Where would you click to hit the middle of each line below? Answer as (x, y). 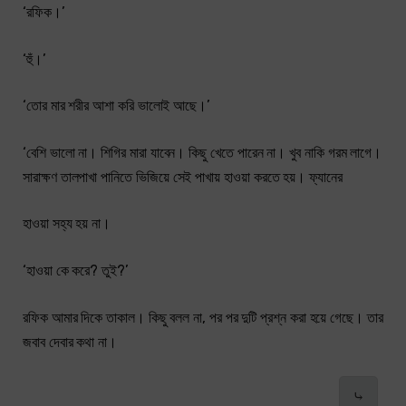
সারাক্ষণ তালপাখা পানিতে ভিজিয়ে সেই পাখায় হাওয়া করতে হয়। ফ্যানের (183, 177)
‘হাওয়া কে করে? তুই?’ (76, 271)
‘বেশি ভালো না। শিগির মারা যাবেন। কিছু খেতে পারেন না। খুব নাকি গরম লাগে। (203, 152)
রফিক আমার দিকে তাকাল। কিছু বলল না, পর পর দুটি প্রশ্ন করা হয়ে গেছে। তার (203, 317)
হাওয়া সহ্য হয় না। (67, 224)
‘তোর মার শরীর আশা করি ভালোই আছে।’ (117, 106)
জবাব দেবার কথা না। (70, 342)
